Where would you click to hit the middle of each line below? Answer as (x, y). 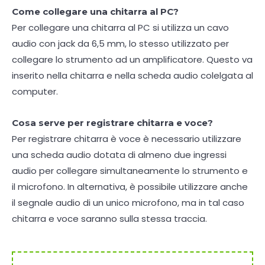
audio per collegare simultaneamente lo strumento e (130, 170)
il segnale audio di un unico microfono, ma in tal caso (128, 202)
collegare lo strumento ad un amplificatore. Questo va (132, 59)
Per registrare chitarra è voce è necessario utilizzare (127, 138)
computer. (35, 91)
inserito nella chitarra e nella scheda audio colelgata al (132, 75)
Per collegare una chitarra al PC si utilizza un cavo (120, 27)
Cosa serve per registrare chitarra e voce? (112, 122)
